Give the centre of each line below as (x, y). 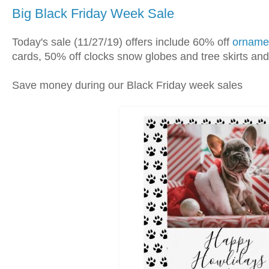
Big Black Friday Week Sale (93, 14)
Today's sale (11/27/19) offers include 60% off (122, 42)
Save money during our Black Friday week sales (127, 86)
